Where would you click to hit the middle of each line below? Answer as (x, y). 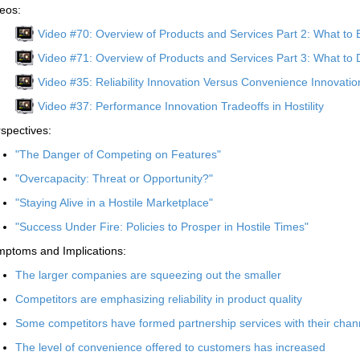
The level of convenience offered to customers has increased (170, 347)
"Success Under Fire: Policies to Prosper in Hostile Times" (162, 227)
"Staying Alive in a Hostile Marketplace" (114, 202)
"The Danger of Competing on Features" (118, 154)
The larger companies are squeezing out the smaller (148, 275)
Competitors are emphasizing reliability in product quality (159, 299)
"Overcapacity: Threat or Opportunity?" (114, 178)
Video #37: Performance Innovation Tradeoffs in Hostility (181, 106)
